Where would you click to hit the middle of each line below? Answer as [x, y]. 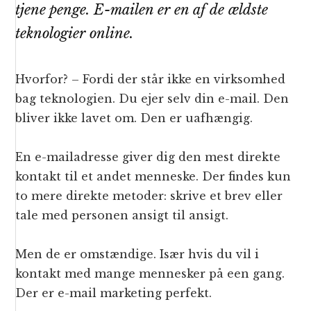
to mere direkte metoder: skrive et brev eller [149, 196]
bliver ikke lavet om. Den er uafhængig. [134, 118]
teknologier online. [75, 34]
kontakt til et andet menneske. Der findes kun [153, 177]
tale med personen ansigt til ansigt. [122, 216]
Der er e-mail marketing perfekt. [114, 293]
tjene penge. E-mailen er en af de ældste [142, 10]
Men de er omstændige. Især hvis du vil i [137, 254]
